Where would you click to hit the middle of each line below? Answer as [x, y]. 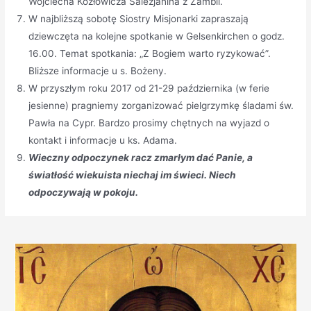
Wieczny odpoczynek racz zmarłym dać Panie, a [141, 158]
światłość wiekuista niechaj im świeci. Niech [133, 175]
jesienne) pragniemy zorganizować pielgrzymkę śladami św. [161, 106]
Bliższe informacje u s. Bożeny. [98, 71]
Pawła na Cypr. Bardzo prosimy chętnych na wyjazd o [149, 123]
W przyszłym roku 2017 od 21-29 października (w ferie [149, 89]
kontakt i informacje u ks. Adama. [103, 141]
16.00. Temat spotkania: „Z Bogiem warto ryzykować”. [150, 54]
